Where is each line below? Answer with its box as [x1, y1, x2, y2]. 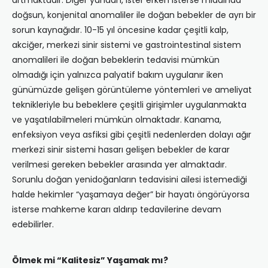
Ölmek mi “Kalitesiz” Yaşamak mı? [12, 254, 168, 267]
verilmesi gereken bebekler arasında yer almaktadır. [12, 159, 227, 171]
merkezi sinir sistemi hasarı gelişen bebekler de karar [12, 144, 230, 156]
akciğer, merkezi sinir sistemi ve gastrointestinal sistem [12, 39, 241, 51]
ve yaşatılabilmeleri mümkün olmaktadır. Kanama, [12, 114, 221, 126]
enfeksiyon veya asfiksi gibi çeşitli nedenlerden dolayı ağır [12, 129, 251, 141]
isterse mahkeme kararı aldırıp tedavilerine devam [12, 203, 221, 216]
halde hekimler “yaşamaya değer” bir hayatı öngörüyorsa [12, 188, 249, 201]
